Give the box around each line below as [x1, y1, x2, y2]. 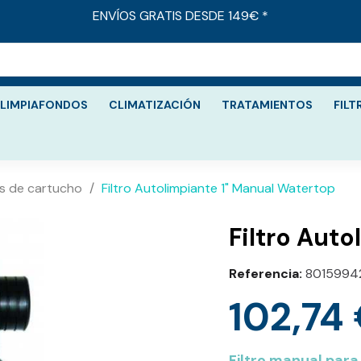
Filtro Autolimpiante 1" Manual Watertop [102, 180, 335, 197]
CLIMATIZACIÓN [109, 98, 201, 112]
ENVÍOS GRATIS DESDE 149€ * [92, 7, 268, 24]
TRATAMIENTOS [222, 98, 313, 112]
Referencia [229, 265, 299, 282]
